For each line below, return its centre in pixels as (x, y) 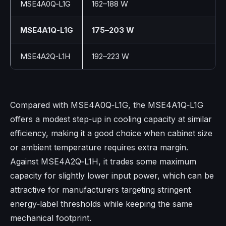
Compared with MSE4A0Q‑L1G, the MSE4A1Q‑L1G (107, 105)
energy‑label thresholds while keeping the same (101, 204)
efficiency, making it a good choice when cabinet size (111, 133)
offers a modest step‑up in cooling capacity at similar (111, 119)
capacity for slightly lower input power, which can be (112, 176)
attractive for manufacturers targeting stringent (100, 190)
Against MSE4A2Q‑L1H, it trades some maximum (103, 162)
